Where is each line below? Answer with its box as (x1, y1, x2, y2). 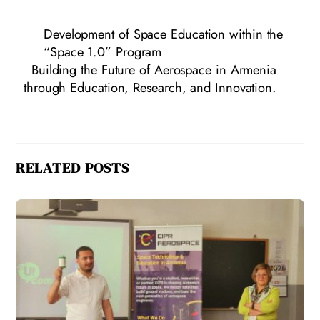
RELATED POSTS (16, 158, 129, 179)
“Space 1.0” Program (44, 42, 162, 62)
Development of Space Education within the (44, 24, 284, 44)
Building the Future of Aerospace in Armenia (31, 60, 276, 80)
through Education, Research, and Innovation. (24, 78, 276, 98)
